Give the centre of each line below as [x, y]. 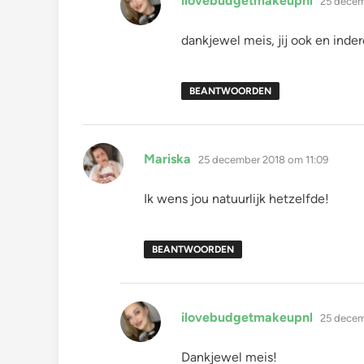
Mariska [167, 158]
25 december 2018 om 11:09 [263, 159]
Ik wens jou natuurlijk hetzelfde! [236, 198]
